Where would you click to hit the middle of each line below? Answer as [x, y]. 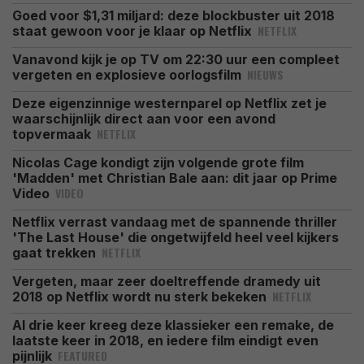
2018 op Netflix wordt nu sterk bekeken [141, 297]
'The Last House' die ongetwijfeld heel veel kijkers [175, 238]
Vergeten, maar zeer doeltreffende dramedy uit [167, 282]
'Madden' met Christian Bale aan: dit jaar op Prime [175, 178]
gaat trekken [56, 253]
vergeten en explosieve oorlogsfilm [128, 75]
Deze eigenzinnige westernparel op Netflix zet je [169, 104]
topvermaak [53, 134]
